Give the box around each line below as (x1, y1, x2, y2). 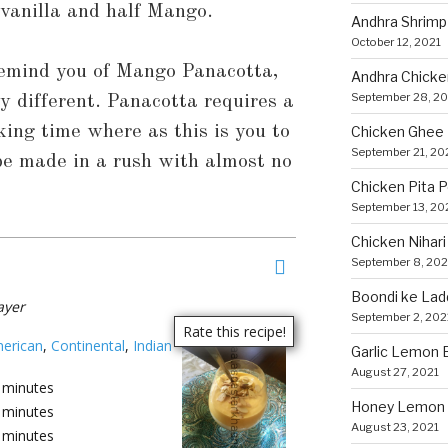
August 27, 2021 (350, 364, 439, 379)
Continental (51, 335, 125, 355)
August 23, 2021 (350, 419, 439, 434)
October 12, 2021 (350, 34, 441, 49)
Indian (133, 335, 172, 355)
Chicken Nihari (350, 232, 446, 250)
